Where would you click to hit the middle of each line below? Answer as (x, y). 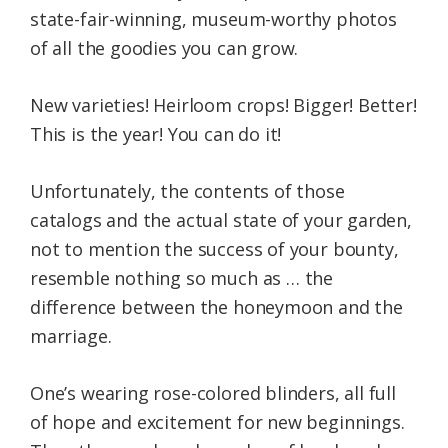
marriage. (71, 336)
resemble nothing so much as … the (182, 278)
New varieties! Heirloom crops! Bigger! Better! (223, 105)
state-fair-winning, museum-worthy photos (213, 19)
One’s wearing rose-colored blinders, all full (213, 393)
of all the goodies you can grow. (164, 48)
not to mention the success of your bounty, (214, 249)
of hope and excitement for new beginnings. (217, 422)
